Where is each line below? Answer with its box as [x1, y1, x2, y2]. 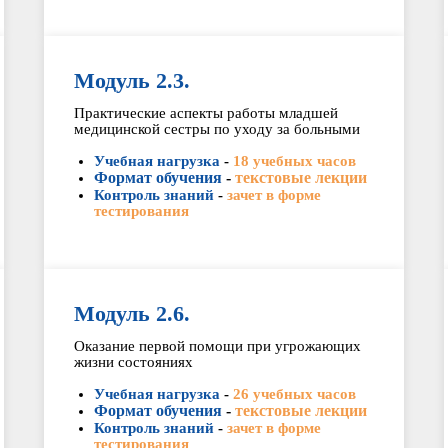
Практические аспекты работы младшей [73, 105, 338, 121]
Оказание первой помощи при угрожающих [73, 338, 361, 354]
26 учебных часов [232, 386, 356, 402]
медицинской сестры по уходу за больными [73, 121, 360, 137]
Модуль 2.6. [73, 301, 190, 326]
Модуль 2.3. [73, 68, 190, 93]
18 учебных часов [232, 153, 356, 169]
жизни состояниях [73, 354, 193, 370]
